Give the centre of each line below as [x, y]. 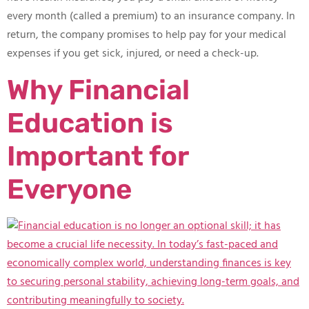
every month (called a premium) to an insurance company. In [151, 17]
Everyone [69, 189]
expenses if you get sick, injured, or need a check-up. [133, 54]
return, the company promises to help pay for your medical [147, 36]
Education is [90, 123]
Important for [98, 156]
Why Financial [98, 90]
